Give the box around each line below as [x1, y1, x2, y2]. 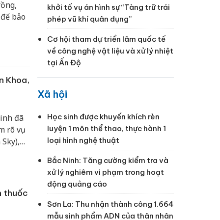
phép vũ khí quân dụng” [47, 14, 132, 24]
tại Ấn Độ [47, 57, 81, 67]
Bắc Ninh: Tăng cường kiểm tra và [47, 155, 168, 165]
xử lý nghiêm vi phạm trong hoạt [47, 167, 164, 177]
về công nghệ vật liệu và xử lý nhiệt [47, 46, 173, 55]
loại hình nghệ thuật [47, 135, 119, 145]
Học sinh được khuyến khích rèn [47, 111, 160, 121]
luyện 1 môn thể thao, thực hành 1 [47, 123, 166, 133]
